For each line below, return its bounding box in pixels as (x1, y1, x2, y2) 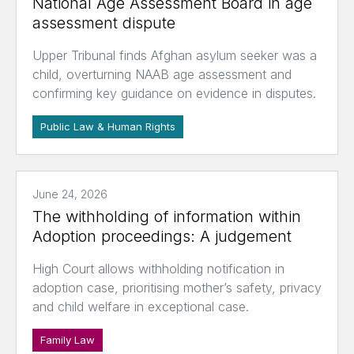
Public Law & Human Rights (40, 120, 175, 134)
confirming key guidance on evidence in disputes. (32, 85, 316, 102)
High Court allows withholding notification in (32, 261, 284, 277)
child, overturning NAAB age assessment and (32, 66, 292, 83)
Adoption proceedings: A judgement (32, 227, 292, 247)
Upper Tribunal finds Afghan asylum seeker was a (32, 47, 317, 64)
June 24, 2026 (32, 187, 107, 201)
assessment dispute (32, 13, 175, 33)
